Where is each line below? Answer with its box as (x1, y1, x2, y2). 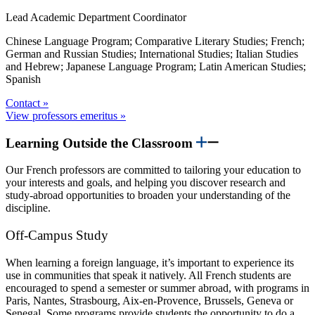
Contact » (6, 96, 49, 109)
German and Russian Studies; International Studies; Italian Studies (6, 47, 298, 60)
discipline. (6, 202, 53, 214)
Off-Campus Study (6, 228, 108, 243)
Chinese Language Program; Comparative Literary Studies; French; (6, 34, 304, 47)
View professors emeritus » (6, 109, 126, 122)
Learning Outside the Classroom (6, 135, 196, 150)
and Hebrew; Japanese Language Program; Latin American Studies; (6, 60, 306, 72)
